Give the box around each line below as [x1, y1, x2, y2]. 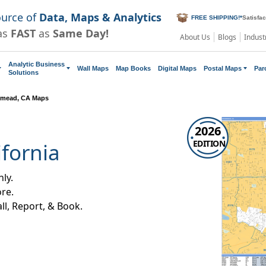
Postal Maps [204, 64, 242, 72]
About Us [180, 31, 210, 42]
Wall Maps [77, 64, 109, 72]
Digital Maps [158, 64, 197, 72]
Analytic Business [8, 60, 65, 68]
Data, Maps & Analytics [39, 9, 161, 24]
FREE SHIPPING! [191, 14, 240, 21]
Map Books [116, 64, 151, 72]
